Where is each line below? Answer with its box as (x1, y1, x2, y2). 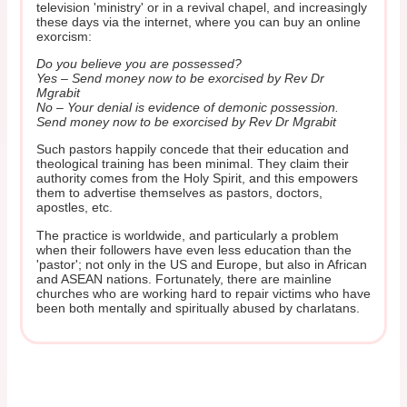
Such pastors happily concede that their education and (35, 142, 349, 157)
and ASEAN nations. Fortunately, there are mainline (35, 271, 332, 286)
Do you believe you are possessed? (35, 56, 242, 72)
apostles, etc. (35, 200, 113, 215)
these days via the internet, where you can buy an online (35, 14, 361, 29)
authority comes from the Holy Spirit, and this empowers (35, 171, 358, 186)
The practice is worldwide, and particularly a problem (35, 227, 339, 243)
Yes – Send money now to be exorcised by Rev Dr (35, 71, 324, 86)
